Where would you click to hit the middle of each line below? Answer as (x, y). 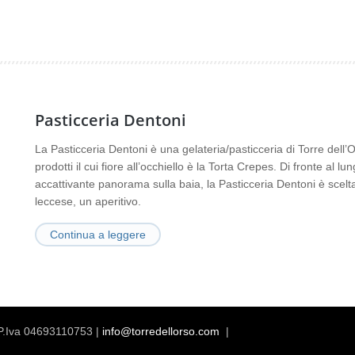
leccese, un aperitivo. (88, 201)
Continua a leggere (98, 235)
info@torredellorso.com (161, 331)
